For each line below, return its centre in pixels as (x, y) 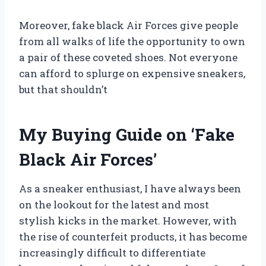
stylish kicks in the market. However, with (128, 221)
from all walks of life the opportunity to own (132, 42)
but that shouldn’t (63, 90)
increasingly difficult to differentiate (112, 253)
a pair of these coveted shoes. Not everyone (128, 58)
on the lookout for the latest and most (114, 205)
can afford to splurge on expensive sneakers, (132, 74)
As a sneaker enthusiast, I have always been (130, 189)
